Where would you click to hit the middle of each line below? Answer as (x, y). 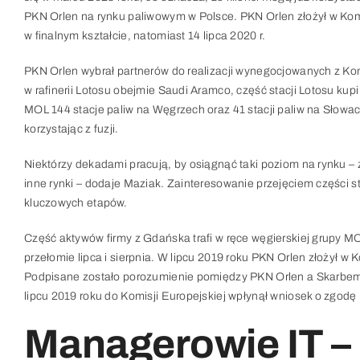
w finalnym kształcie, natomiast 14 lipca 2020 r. (145, 36)
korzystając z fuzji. (71, 129)
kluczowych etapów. (75, 203)
